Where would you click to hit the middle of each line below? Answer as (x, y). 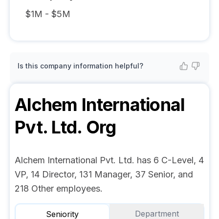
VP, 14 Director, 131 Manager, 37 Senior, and (104, 174)
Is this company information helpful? (80, 66)
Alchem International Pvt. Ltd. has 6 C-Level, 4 (109, 160)
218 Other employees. (59, 188)
